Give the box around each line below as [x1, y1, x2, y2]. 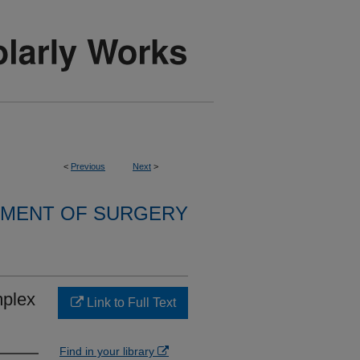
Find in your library [59, 345, 157, 358]
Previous [71, 162, 105, 171]
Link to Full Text [83, 296, 176, 309]
